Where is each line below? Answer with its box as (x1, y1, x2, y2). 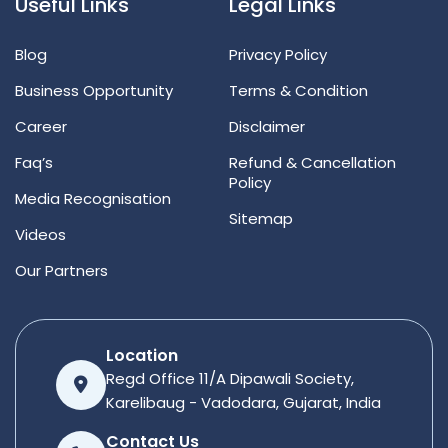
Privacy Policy (229, 44, 327, 66)
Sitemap (229, 208, 293, 230)
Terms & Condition (229, 80, 368, 102)
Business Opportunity (15, 80, 173, 102)
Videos (15, 224, 66, 246)
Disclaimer (229, 116, 305, 138)
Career (15, 116, 67, 138)
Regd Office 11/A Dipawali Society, (106, 368, 354, 390)
